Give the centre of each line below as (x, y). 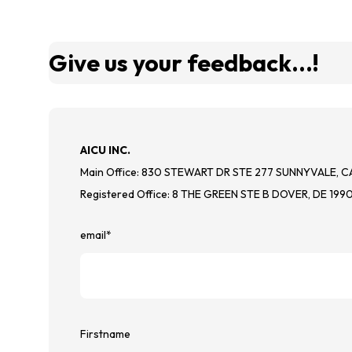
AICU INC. (105, 150)
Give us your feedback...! (184, 63)
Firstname (105, 334)
